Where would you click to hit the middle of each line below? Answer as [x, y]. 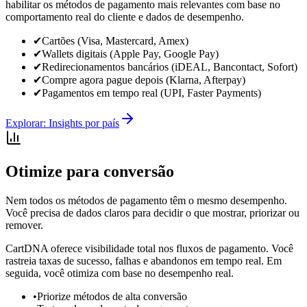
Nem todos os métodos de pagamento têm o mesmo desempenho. [146, 200]
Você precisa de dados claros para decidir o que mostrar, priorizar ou [152, 212]
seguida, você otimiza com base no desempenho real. [120, 273]
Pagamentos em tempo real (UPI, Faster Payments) [151, 93]
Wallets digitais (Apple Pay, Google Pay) [130, 53]
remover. [24, 225]
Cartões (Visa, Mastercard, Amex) [115, 40]
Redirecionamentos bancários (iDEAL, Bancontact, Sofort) [170, 66]
